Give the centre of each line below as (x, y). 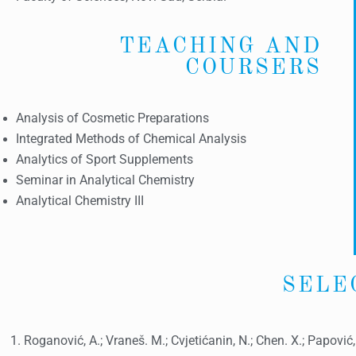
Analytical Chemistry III (80, 201)
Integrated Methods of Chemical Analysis (131, 139)
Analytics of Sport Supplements (104, 160)
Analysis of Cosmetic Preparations (112, 118)
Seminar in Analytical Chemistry (105, 180)
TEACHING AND (220, 46)
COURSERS (253, 68)
